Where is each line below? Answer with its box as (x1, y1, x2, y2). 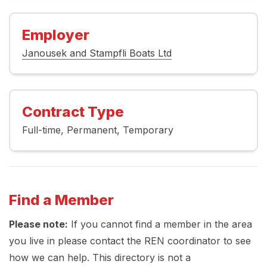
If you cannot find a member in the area (68, 218, 252, 231)
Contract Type (22, 103, 124, 121)
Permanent (67, 124, 117, 136)
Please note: (9, 218, 68, 231)
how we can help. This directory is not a (9, 252, 191, 264)
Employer (22, 26, 89, 44)
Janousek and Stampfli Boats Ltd (22, 47, 172, 60)
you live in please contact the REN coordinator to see (9, 235, 251, 247)
